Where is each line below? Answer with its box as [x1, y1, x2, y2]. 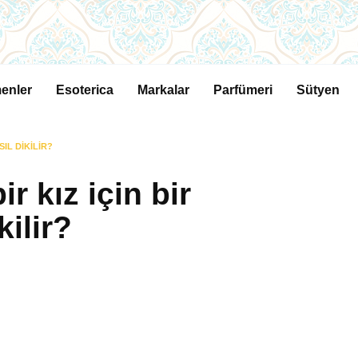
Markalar [137, 83, 189, 97]
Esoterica [56, 83, 113, 97]
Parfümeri [213, 83, 272, 97]
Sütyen [296, 83, 340, 97]
